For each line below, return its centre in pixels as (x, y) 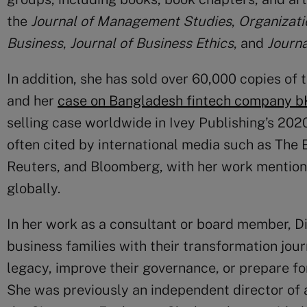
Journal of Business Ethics (152, 43)
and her (32, 101)
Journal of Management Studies (131, 21)
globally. (34, 188)
